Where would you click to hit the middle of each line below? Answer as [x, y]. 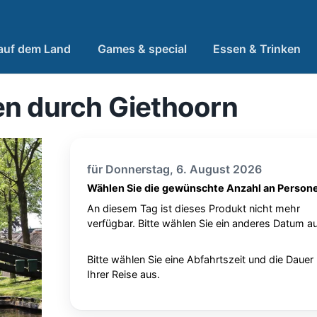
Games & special [142, 49]
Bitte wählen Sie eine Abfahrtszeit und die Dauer [200, 259]
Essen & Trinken [257, 49]
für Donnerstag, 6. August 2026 [174, 169]
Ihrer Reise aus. [123, 274]
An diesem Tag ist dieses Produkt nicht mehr [193, 208]
